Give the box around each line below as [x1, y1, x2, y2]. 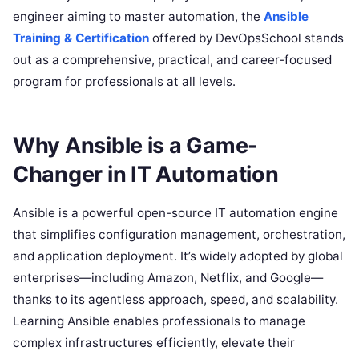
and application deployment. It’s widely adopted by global [13, 248, 343, 264]
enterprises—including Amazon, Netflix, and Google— [13, 269, 323, 285]
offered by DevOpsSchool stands [149, 30, 344, 46]
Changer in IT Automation [13, 160, 279, 188]
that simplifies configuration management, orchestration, [13, 226, 345, 242]
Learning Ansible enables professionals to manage [13, 313, 305, 329]
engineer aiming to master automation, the [13, 9, 264, 24]
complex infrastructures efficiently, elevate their [13, 334, 295, 350]
